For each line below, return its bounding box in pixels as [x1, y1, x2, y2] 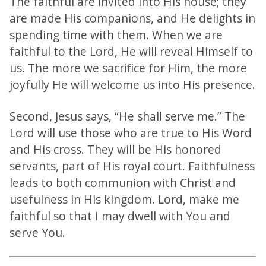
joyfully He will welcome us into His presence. [9, 76, 255, 93]
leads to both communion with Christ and [9, 174, 236, 191]
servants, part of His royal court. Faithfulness [9, 157, 255, 174]
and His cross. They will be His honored [9, 141, 221, 157]
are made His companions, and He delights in [9, 9, 255, 26]
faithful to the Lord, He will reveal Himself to [9, 43, 253, 59]
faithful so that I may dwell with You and [9, 207, 230, 224]
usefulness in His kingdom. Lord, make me [9, 191, 239, 207]
